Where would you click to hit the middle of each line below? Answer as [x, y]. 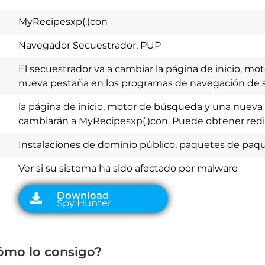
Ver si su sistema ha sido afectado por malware [128, 168]
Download [51, 129]
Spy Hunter [52, 136]
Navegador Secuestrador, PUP [90, 45]
